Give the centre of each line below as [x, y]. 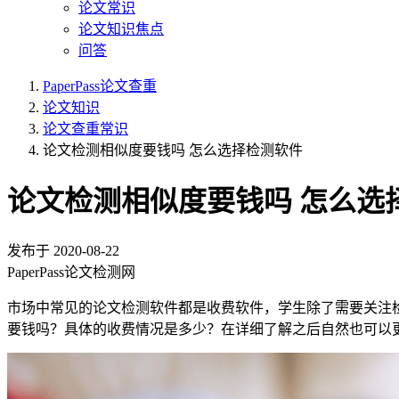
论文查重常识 [85, 129]
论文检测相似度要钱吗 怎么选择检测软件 [173, 150]
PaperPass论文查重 [100, 86]
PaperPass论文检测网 [71, 272]
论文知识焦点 [121, 29]
